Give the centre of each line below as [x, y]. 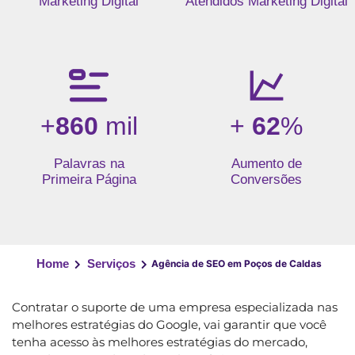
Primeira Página [89, 179]
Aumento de [266, 163]
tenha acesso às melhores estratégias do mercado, [160, 342]
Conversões [266, 179]
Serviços [111, 263]
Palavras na [89, 163]
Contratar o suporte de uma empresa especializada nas [175, 307]
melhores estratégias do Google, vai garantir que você [169, 324]
